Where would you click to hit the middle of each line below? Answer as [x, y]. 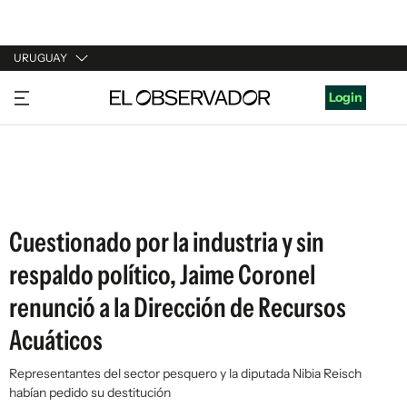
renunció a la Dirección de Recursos [178, 308]
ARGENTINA [51, 126]
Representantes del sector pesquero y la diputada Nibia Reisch [185, 373]
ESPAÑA [39, 161]
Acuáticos [56, 340]
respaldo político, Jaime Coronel [162, 275]
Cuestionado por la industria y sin [167, 242]
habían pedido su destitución [90, 392]
